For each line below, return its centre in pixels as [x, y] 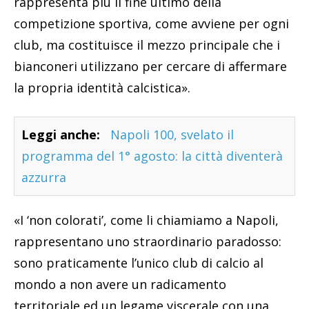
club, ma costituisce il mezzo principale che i [147, 44]
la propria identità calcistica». [102, 87]
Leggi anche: [61, 134]
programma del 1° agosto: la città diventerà [152, 156]
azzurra [44, 177]
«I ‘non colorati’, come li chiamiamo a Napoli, [146, 220]
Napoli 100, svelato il [172, 134]
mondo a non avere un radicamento [120, 284]
